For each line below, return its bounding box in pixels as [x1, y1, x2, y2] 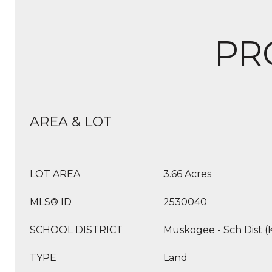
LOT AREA [30, 168, 80, 180]
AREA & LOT [30, 114, 112, 130]
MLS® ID [30, 196, 72, 208]
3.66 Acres [163, 168, 211, 180]
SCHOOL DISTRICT [30, 224, 123, 236]
